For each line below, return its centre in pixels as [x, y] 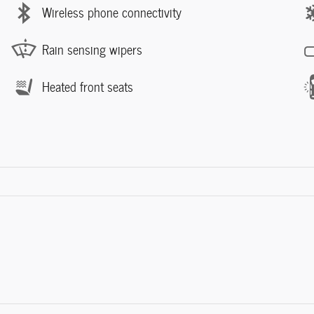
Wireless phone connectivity [112, 13]
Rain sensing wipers [92, 50]
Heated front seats [88, 87]
